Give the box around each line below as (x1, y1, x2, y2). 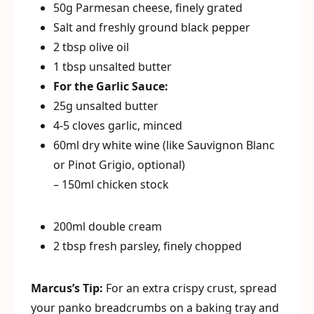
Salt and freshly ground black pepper (53, 20, 250, 35)
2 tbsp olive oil (53, 39, 129, 55)
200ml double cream (53, 219, 162, 234)
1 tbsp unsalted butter (53, 59, 172, 74)
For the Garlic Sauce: (53, 78, 168, 94)
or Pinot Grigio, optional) (53, 157, 185, 172)
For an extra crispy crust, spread (103, 280, 277, 296)
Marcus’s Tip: (31, 280, 103, 296)
